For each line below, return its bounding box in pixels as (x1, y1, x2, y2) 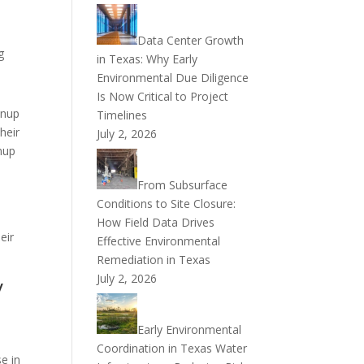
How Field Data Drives (97, 214, 215, 230)
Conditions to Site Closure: (97, 196, 236, 211)
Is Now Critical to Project (97, 89, 229, 104)
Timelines (97, 107, 148, 123)
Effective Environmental (97, 233, 221, 249)
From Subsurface (137, 177, 228, 193)
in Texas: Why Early (97, 51, 198, 67)
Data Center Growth (137, 32, 245, 48)
